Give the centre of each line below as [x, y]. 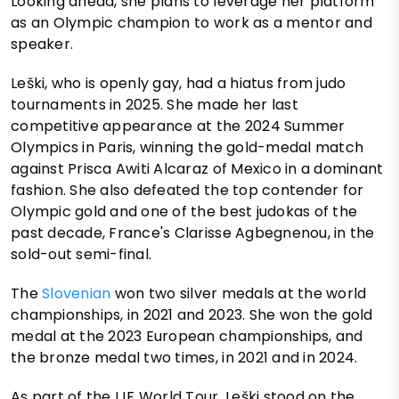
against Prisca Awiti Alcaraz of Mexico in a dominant [197, 169]
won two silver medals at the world [239, 294]
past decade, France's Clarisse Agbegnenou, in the [193, 233]
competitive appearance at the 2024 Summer [178, 126]
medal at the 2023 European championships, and [187, 337]
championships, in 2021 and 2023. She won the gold [192, 315]
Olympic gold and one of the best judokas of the [184, 212]
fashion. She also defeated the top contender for [187, 191]
